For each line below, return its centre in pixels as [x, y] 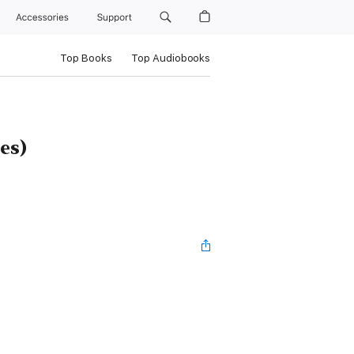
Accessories [45, 17]
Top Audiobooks [170, 58]
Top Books [86, 58]
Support [115, 17]
